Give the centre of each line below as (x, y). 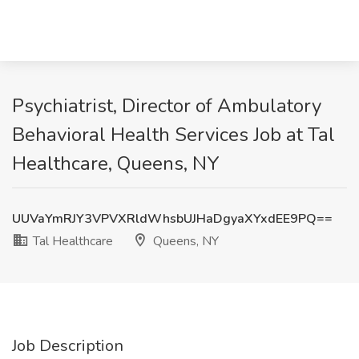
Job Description (68, 346)
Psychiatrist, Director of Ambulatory (167, 106)
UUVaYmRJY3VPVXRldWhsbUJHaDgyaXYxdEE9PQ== (172, 219)
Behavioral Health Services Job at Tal (173, 135)
